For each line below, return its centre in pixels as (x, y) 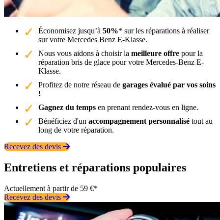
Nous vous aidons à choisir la (85, 53)
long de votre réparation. (76, 130)
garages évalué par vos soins (169, 84)
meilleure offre (155, 53)
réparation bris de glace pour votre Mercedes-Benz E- (121, 62)
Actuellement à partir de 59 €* (51, 188)
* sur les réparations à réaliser (164, 30)
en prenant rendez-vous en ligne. (147, 107)
